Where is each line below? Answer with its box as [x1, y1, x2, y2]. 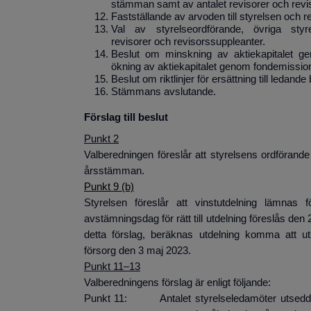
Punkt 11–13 [84, 261, 140, 273]
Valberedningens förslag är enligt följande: [84, 277, 271, 289]
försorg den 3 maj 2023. [84, 245, 191, 257]
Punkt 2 [84, 133, 119, 145]
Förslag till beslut [83, 112, 168, 124]
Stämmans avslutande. [111, 86, 216, 98]
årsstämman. [84, 165, 144, 177]
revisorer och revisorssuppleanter [111, 36, 262, 48]
